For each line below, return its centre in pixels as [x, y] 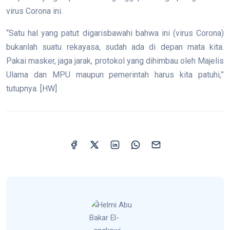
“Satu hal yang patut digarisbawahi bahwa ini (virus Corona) [115, 33]
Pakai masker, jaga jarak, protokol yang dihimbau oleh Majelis [115, 61]
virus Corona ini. [34, 11]
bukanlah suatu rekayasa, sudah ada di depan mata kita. [115, 47]
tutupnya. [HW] [32, 89]
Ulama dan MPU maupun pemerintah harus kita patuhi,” [115, 75]
